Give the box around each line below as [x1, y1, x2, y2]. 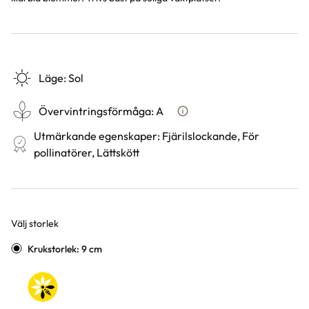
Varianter [10, 232, 63, 248]
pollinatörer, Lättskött [34, 146, 140, 159]
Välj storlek [11, 217, 59, 230]
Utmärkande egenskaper [34, 129, 158, 143]
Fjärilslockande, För [162, 129, 260, 143]
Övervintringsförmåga [39, 104, 151, 118]
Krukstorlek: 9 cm [28, 243, 102, 255]
